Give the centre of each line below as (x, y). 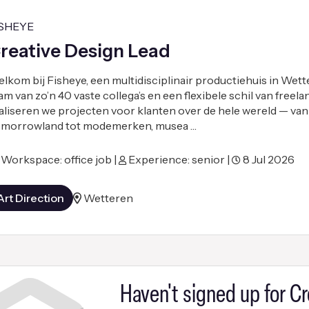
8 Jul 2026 (267, 160)
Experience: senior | (179, 160)
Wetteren (108, 198)
